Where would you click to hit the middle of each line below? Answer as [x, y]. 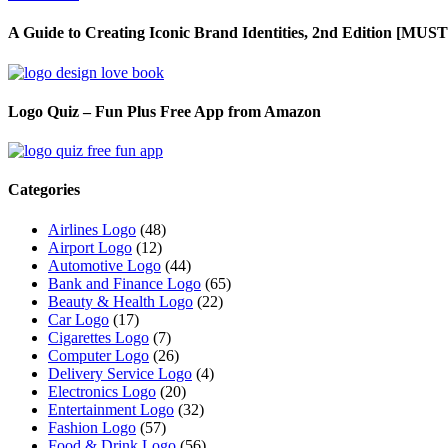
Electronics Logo [102, 391]
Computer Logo [98, 355]
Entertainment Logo [111, 409]
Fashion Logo [92, 427]
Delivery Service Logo [120, 373]
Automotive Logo [104, 265]
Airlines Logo [92, 229]
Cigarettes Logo [98, 337]
